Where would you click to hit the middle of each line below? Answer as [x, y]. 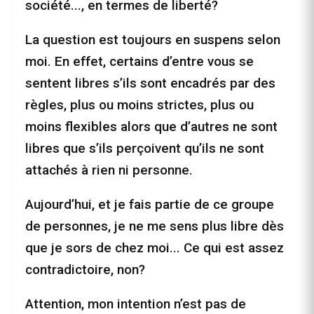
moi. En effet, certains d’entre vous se [139, 62]
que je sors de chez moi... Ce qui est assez [155, 248]
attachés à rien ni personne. [109, 170]
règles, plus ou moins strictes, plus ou [139, 105]
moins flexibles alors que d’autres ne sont [151, 127]
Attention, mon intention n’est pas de [136, 304]
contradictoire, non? [85, 270]
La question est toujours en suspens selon [153, 40]
